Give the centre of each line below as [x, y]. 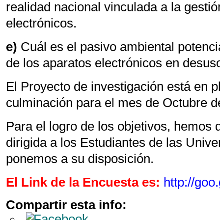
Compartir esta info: [67, 205]
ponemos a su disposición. [80, 159]
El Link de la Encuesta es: [83, 182]
